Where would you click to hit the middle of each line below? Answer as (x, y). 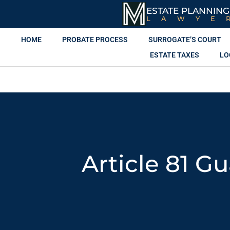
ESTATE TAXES (175, 55)
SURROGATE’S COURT (185, 40)
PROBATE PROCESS (95, 40)
